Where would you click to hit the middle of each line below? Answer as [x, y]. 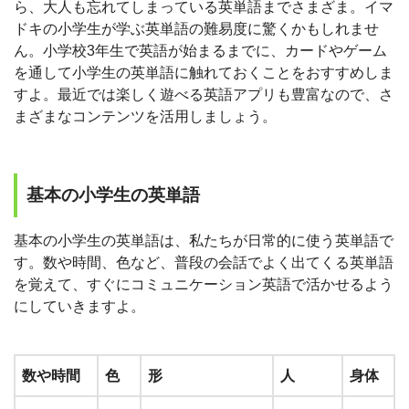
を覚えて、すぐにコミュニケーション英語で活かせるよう [204, 284]
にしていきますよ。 [79, 306]
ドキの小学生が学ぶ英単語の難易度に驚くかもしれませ [196, 29]
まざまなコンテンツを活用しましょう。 [145, 117]
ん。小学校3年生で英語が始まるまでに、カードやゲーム [200, 51]
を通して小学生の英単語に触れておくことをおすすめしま [204, 73]
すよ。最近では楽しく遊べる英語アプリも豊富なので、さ [204, 95]
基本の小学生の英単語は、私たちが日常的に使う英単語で [204, 240]
